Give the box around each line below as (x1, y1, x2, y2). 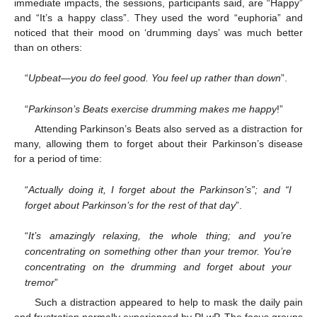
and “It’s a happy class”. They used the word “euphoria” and (14, 11, 303, 23)
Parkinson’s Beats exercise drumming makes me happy (28, 103, 277, 115)
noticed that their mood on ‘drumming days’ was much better (14, 26, 303, 38)
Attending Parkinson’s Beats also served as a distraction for (34, 123, 303, 134)
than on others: (14, 41, 82, 53)
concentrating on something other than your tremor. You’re (25, 246, 292, 258)
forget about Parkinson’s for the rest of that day (25, 199, 236, 211)
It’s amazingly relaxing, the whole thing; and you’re (28, 230, 292, 242)
